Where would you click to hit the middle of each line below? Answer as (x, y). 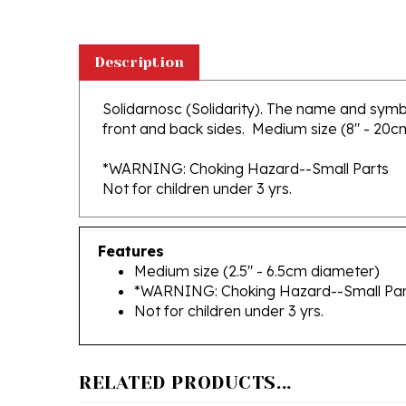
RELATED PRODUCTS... (185, 357)
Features (131, 225)
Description (139, 36)
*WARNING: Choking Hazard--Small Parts (246, 142)
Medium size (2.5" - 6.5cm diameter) (257, 245)
